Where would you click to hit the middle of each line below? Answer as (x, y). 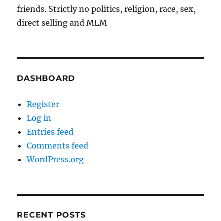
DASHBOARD (46, 78)
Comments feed (58, 146)
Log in (39, 118)
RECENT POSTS (51, 215)
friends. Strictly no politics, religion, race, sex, (107, 9)
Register (43, 104)
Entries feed (50, 132)
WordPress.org (55, 160)
